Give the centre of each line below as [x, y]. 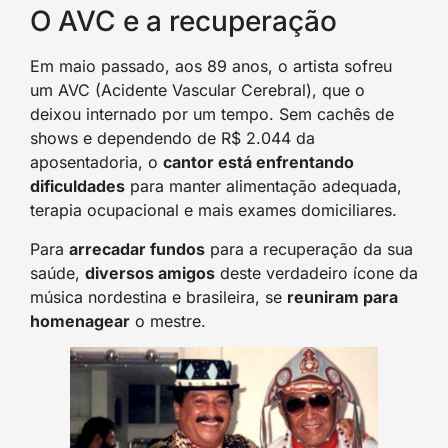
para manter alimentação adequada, [263, 186]
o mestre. [168, 320]
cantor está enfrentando [258, 162]
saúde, [57, 272]
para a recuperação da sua [309, 248]
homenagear [80, 320]
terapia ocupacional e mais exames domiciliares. [213, 210]
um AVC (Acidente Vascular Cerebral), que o [197, 90]
